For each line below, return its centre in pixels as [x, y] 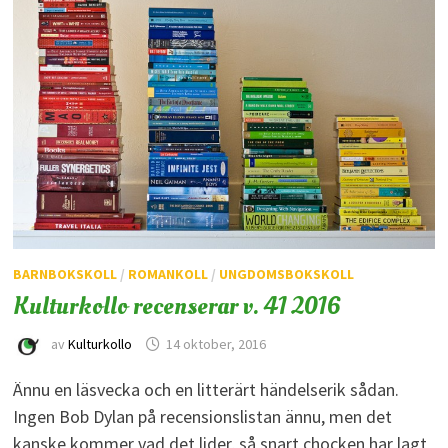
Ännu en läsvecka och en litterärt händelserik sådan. [205, 389]
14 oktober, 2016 [215, 344]
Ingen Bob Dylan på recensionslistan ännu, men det [202, 416]
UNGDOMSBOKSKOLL [286, 274]
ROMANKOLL [167, 274]
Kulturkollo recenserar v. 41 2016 [176, 306]
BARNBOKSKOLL [64, 274]
